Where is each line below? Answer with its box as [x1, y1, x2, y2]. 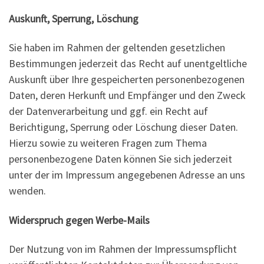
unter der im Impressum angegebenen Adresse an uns [9, 168, 245, 182]
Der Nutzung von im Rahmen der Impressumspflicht [9, 242, 237, 256]
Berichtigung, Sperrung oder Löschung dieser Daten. [9, 120, 238, 134]
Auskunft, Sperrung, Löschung [9, 11, 138, 25]
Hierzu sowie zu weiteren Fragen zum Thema [9, 136, 207, 150]
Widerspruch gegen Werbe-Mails [9, 213, 150, 227]
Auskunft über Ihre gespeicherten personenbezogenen [9, 72, 245, 87]
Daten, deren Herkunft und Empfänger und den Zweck [9, 88, 246, 103]
